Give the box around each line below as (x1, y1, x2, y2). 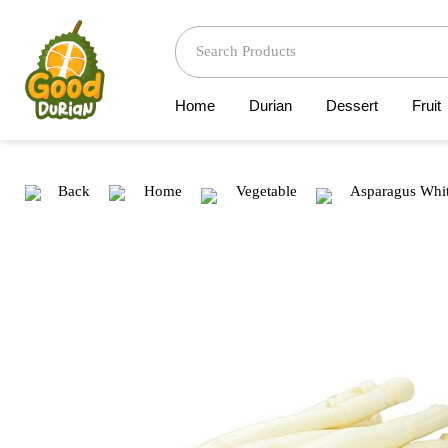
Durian (248, 97, 292, 114)
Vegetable (235, 183, 297, 199)
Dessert (325, 97, 378, 114)
